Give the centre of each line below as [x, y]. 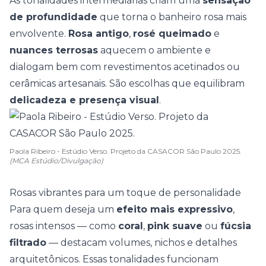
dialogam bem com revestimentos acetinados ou [125, 67]
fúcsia [236, 226]
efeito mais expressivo [175, 209]
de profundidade [53, 17]
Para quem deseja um [63, 209]
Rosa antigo [99, 34]
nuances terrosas [54, 50]
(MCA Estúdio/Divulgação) [56, 161]
